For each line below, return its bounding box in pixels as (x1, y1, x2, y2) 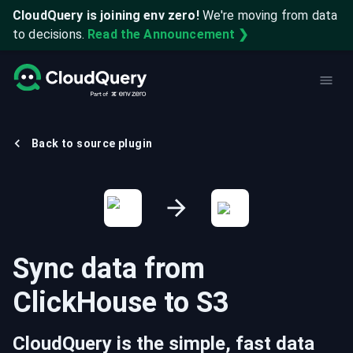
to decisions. (13, 27, 84, 42)
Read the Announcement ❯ (87, 27, 249, 42)
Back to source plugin (32, 137, 153, 150)
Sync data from (13, 252, 205, 285)
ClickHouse (13, 286, 157, 319)
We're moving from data (202, 8, 338, 23)
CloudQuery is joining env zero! (13, 8, 199, 23)
